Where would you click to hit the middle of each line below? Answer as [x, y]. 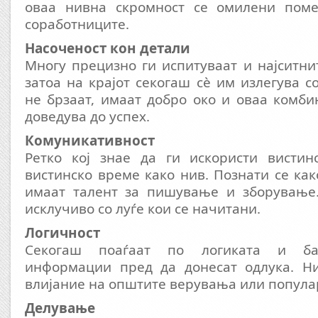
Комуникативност [90, 141]
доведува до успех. [87, 116]
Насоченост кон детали [108, 48]
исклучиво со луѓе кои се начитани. [143, 209]
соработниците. [77, 24]
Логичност [62, 233]
